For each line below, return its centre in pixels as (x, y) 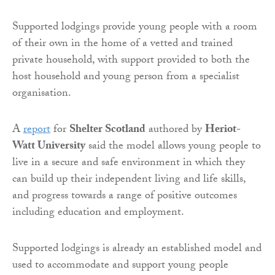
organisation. (42, 94)
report (37, 130)
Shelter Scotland (107, 130)
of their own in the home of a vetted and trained (122, 44)
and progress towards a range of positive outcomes (125, 196)
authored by (175, 130)
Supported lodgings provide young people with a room (135, 28)
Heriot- (223, 130)
